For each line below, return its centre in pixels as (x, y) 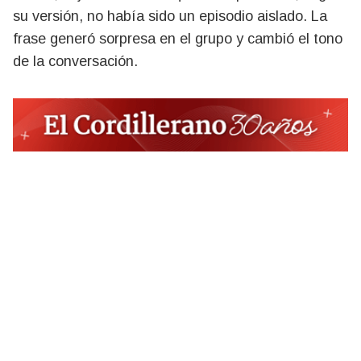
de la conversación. (75, 61)
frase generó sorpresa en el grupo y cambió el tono (178, 39)
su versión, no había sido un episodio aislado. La (170, 16)
